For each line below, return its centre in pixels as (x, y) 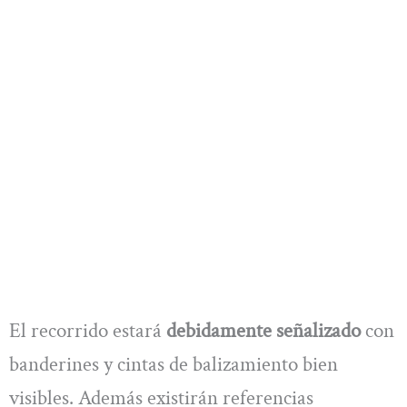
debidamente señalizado (263, 331)
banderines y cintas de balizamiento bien (174, 365)
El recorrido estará (88, 331)
